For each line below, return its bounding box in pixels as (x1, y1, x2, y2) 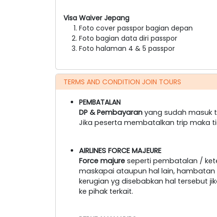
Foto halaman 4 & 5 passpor (79, 43, 175, 53)
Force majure (79, 155, 125, 166)
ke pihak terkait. (79, 186, 133, 196)
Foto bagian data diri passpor (79, 33, 177, 43)
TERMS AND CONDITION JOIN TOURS (63, 77, 181, 87)
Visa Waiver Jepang (63, 13, 129, 23)
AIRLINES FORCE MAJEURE (79, 145, 161, 155)
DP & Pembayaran (79, 107, 142, 117)
